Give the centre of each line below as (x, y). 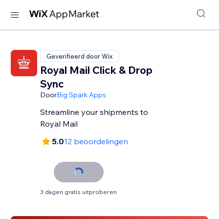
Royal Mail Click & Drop (97, 70)
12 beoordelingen (96, 141)
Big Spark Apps (82, 95)
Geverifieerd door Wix (80, 56)
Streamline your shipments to (94, 112)
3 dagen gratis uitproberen (79, 192)
